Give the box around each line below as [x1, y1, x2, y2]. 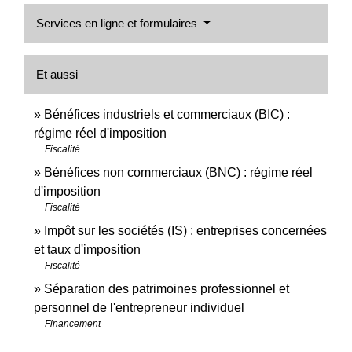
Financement [45, 317, 101, 329]
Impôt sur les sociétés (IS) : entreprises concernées [44, 223, 327, 237]
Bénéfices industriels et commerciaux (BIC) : [44, 107, 290, 121]
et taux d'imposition [34, 242, 141, 256]
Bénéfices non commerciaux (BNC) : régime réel [44, 165, 313, 179]
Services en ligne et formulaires [36, 16, 200, 30]
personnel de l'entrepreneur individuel [34, 300, 244, 314]
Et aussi [36, 67, 78, 81]
